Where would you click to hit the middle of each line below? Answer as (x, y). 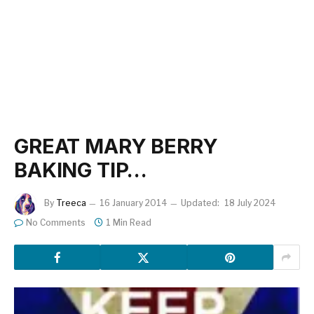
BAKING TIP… (81, 170)
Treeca (71, 203)
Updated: (200, 203)
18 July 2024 (250, 203)
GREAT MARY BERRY (116, 146)
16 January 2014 (134, 203)
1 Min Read (129, 223)
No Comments (56, 223)
